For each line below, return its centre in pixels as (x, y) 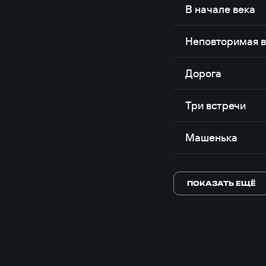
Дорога (204, 73)
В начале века (221, 9)
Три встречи (216, 105)
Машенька (212, 137)
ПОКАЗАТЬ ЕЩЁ (222, 183)
